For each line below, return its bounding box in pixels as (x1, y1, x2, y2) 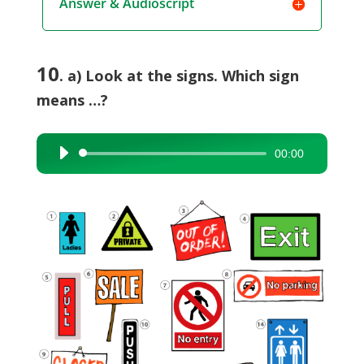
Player (49, 171, 82, 186)
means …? (36, 90, 108, 110)
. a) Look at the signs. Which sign (58, 66, 299, 85)
